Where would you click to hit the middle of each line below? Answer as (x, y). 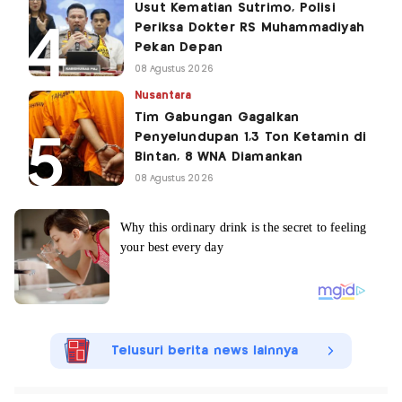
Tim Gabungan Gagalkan (217, 117)
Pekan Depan (179, 47)
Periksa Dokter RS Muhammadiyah (249, 27)
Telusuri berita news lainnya (205, 350)
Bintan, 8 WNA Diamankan (219, 157)
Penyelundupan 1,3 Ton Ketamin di (251, 137)
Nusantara (163, 95)
